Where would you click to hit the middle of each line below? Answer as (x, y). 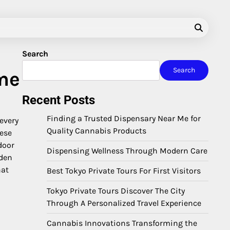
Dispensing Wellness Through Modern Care (127, 151)
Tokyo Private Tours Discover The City (116, 191)
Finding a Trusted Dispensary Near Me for (124, 118)
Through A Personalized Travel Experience (124, 203)
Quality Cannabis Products (97, 131)
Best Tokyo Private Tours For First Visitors (124, 171)
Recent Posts (59, 100)
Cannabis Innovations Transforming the (122, 223)
